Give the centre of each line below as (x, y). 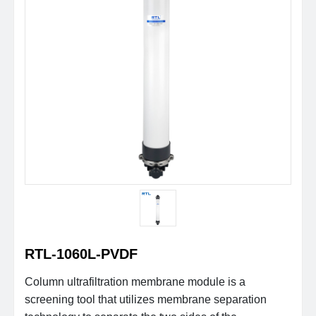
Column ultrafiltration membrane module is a (135, 282)
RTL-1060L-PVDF (81, 254)
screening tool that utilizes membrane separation (146, 300)
